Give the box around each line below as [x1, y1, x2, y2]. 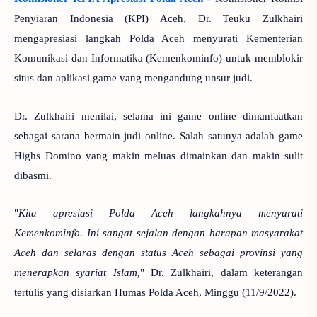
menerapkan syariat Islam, [14, 267, 140, 278]
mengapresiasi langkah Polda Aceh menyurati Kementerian [14, 33, 303, 44]
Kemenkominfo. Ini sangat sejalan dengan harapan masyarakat [14, 227, 303, 238]
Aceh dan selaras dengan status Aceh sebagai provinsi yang [14, 247, 303, 258]
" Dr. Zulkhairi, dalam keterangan [139, 267, 304, 278]
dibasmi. [14, 169, 52, 181]
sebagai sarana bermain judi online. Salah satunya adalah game [14, 129, 303, 142]
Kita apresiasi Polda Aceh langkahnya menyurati [18, 207, 303, 219]
